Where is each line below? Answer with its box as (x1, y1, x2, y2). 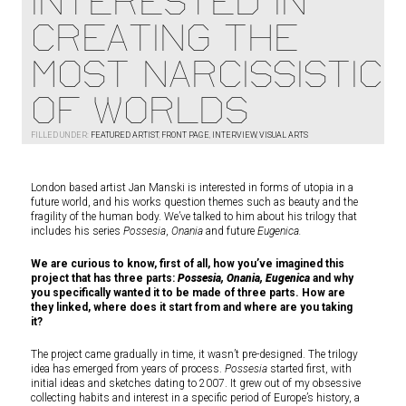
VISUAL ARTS (259, 130, 308, 140)
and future (203, 225, 257, 237)
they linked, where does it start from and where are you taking (31, 301, 353, 314)
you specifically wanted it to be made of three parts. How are (31, 286, 345, 299)
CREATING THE (31, 15, 298, 59)
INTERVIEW (212, 130, 256, 140)
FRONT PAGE (161, 130, 209, 140)
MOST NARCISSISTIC (31, 52, 382, 95)
